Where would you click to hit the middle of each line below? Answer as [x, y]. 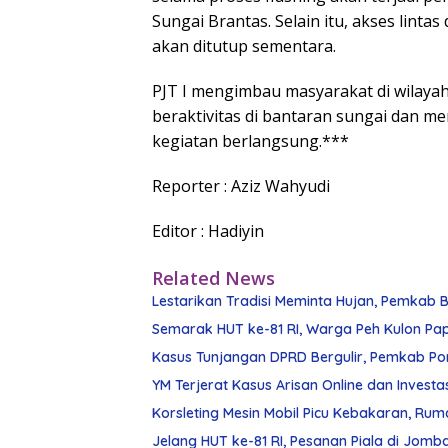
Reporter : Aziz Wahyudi [241, 186]
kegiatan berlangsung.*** [250, 141]
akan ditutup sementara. [244, 46]
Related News [213, 278]
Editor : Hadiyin [208, 231]
